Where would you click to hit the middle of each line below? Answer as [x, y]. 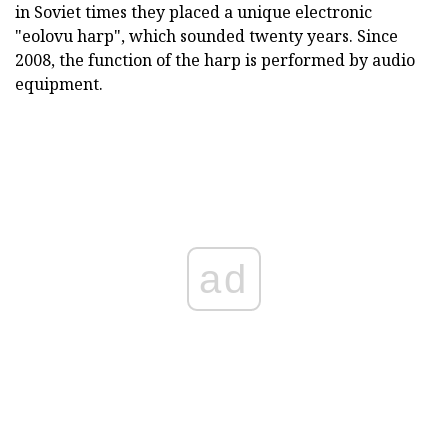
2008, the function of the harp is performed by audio [215, 60]
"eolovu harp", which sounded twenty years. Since [206, 36]
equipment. [59, 84]
